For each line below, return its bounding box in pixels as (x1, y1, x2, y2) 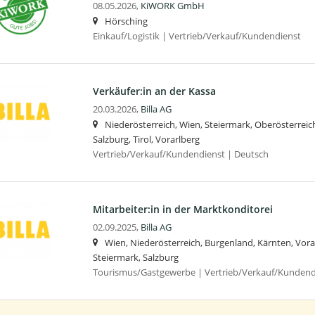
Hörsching (104, 15, 148, 27)
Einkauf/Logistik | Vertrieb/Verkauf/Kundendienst (92, 30, 301, 42)
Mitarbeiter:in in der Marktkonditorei (92, 202, 273, 216)
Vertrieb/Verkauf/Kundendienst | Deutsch (92, 148, 269, 160)
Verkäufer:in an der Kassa (92, 84, 216, 98)
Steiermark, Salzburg (92, 251, 179, 264)
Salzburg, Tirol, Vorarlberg (92, 133, 200, 146)
